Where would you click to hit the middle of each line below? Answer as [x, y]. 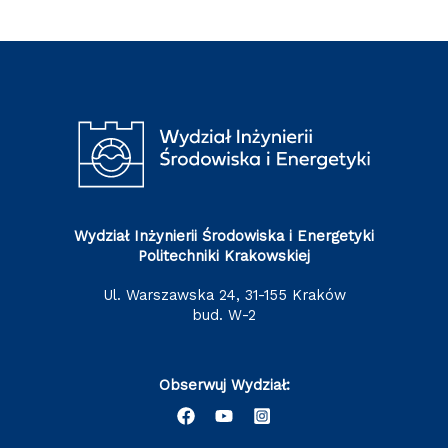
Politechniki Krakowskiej [224, 256]
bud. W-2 [224, 314]
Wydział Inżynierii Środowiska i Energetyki [224, 236]
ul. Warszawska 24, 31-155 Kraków [229, 294]
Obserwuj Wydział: [224, 384]
